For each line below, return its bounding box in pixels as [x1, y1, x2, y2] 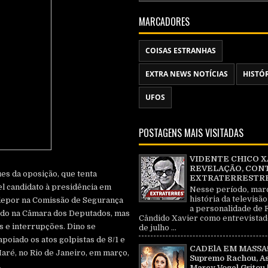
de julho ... [139, 223, 176, 232]
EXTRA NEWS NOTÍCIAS [145, 69, 228, 80]
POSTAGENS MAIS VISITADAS [139, 126, 243, 141]
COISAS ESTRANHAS [145, 45, 216, 56]
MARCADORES [139, 14, 190, 29]
